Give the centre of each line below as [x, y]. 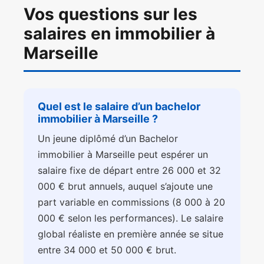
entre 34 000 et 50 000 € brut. [107, 250]
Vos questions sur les [110, 14]
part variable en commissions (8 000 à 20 [131, 202]
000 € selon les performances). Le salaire [131, 218]
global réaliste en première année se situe [131, 234]
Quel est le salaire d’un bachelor [119, 107]
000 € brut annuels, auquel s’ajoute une [125, 187]
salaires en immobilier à [119, 34]
